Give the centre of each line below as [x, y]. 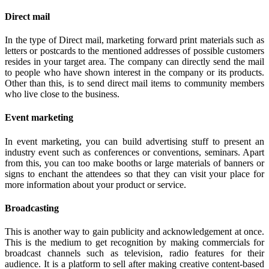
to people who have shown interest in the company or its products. [134, 73]
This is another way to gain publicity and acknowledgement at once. [134, 232]
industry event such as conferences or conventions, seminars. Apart [134, 152]
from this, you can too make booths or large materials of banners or [134, 163]
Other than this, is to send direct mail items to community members [134, 83]
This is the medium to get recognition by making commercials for [134, 243]
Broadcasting [32, 208]
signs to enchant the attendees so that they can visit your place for [134, 174]
